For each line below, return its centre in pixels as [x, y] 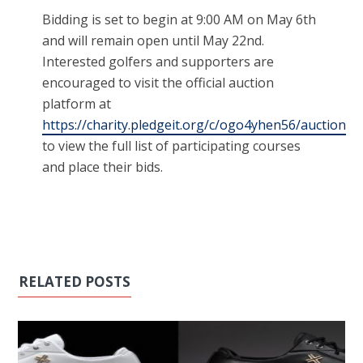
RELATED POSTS [75, 282]
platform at [77, 104]
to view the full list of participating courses [172, 146]
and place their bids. [103, 167]
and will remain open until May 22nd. [154, 41]
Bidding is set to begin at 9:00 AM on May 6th [179, 20]
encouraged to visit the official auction [158, 83]
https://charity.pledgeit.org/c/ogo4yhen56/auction [194, 125]
